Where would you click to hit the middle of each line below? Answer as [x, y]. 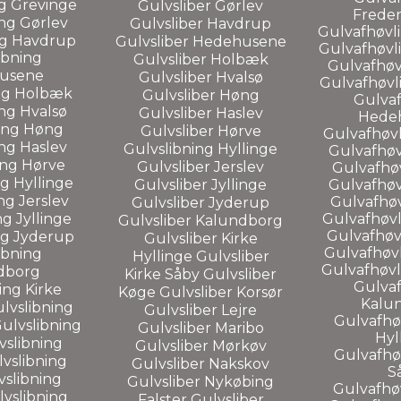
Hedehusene [239, 41]
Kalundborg [239, 220]
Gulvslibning [171, 149]
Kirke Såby [164, 274]
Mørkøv [239, 346]
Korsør [260, 292]
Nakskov [239, 363]
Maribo [239, 328]
